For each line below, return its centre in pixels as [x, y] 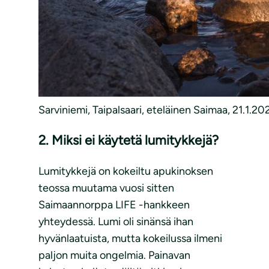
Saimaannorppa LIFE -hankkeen [114, 205]
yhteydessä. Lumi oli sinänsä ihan [116, 222]
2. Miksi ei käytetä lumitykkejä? [128, 141]
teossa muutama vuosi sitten [106, 188]
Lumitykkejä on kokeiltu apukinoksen [126, 171]
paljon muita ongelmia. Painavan [114, 255]
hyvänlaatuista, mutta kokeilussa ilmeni [130, 239]
